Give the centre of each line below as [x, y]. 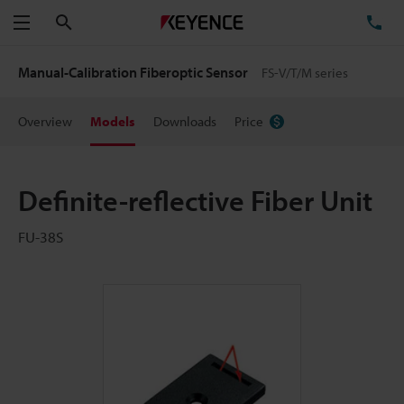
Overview [45, 121]
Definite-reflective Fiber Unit [195, 200]
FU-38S [41, 237]
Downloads [185, 121]
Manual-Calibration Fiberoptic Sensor [134, 72]
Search [92, 22]
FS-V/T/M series [305, 73]
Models [113, 121]
